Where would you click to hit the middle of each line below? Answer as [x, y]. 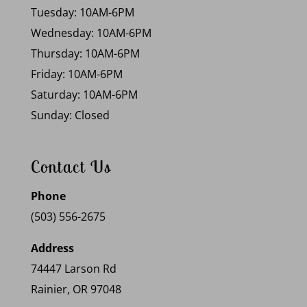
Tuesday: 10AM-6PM [82, 13]
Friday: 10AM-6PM [76, 74]
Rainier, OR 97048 [76, 289]
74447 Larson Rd [73, 268]
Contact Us [71, 166]
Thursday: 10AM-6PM [85, 54]
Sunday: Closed [70, 115]
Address [52, 248]
